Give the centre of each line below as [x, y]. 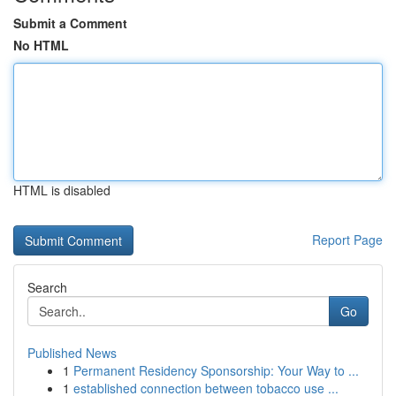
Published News [72, 353]
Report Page [347, 240]
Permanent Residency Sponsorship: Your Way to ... [216, 370]
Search [47, 287]
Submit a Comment [70, 23]
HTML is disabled [62, 190]
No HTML [41, 45]
